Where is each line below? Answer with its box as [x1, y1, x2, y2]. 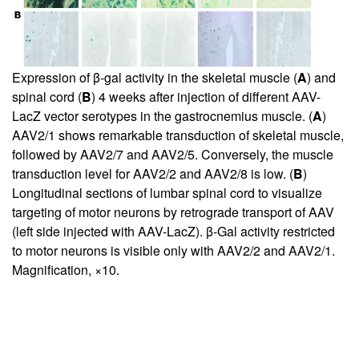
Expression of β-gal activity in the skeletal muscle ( [12, 67, 297, 87]
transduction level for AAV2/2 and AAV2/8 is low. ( [12, 163, 293, 183]
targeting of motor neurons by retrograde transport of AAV [12, 202, 334, 221]
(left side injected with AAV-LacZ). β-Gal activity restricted [12, 221, 335, 240]
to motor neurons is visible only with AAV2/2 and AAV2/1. [12, 240, 335, 260]
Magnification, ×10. [12, 260, 119, 279]
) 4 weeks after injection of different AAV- [91, 87, 321, 106]
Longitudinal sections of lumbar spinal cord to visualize [12, 183, 322, 202]
